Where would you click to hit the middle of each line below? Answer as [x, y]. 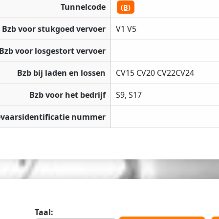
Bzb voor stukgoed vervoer [54, 29]
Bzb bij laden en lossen [61, 73]
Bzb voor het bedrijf [67, 95]
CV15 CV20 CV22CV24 [155, 73]
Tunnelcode [83, 7]
